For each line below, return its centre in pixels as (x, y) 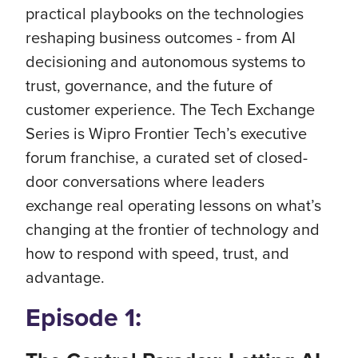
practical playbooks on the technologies (165, 13)
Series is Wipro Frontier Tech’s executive (166, 133)
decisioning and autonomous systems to (165, 61)
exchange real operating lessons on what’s (173, 205)
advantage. (65, 277)
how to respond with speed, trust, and (157, 253)
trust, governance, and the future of (149, 85)
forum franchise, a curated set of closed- (167, 157)
